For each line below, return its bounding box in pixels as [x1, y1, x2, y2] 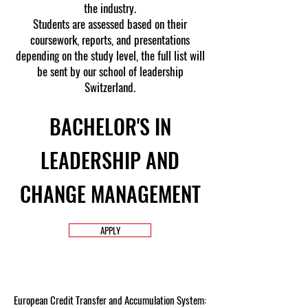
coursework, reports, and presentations [30, 31, 190, 48]
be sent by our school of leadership [36, 63, 184, 80]
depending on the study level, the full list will [15, 47, 205, 64]
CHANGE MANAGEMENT [19, 178, 201, 209]
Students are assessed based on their [33, 15, 187, 32]
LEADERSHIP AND [41, 144, 179, 175]
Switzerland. [85, 78, 135, 96]
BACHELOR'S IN [49, 111, 171, 142]
